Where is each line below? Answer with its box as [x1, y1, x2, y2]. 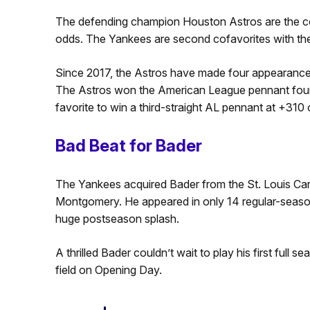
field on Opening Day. [55, 263, 162, 277]
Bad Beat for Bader [55, 136, 202, 156]
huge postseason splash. [55, 212, 179, 226]
